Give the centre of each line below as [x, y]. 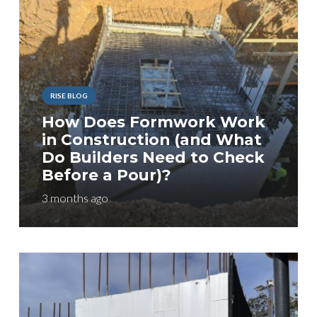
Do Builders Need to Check [153, 157]
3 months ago [75, 197]
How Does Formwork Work [153, 122]
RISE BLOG [69, 95]
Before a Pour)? [106, 175]
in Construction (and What [151, 140]
